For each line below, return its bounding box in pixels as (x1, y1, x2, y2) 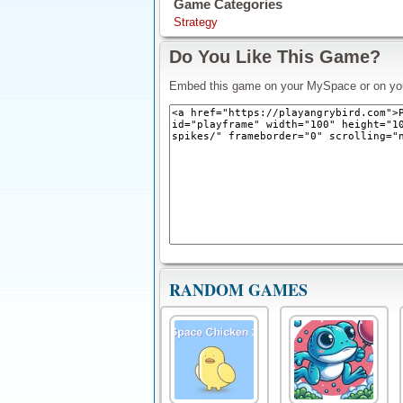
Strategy (174, 15, 218, 29)
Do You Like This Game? (169, 47, 381, 67)
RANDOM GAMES (169, 278, 308, 301)
